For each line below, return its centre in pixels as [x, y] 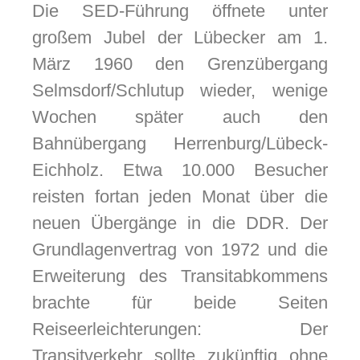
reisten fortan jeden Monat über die [180, 197]
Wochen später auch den [180, 117]
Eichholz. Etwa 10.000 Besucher [180, 170]
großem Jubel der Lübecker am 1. [180, 38]
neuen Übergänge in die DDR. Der [180, 223]
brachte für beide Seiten [180, 303]
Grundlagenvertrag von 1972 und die [180, 250]
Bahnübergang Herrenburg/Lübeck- [180, 144]
